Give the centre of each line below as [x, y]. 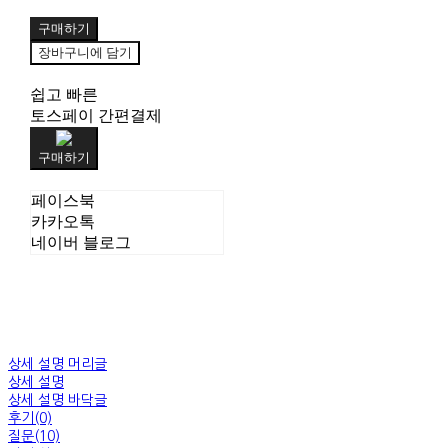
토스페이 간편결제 [95, 115]
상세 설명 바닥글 [57, 399]
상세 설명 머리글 [57, 363]
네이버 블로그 [80, 242]
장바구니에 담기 [84, 51]
